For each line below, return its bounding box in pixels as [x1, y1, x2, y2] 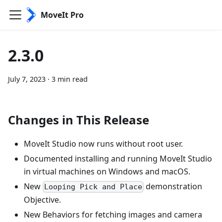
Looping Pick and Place [44, 182, 143, 192]
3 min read [52, 74, 88, 84]
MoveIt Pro [41, 9, 84, 20]
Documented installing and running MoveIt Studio [24, 153, 212, 164]
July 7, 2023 [8, 74, 46, 84]
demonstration [144, 181, 203, 192]
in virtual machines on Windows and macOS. [24, 166, 190, 177]
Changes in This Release [8, 111, 149, 128]
